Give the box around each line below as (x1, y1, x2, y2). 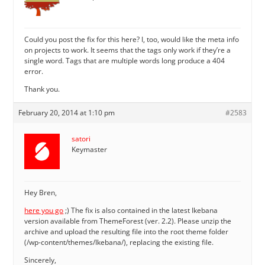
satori (72, 133, 91, 144)
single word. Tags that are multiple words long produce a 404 (24, 55, 225, 66)
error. (24, 66, 44, 76)
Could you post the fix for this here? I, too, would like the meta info (24, 34, 240, 44)
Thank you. (24, 83, 60, 94)
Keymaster (72, 144, 108, 154)
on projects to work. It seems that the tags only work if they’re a (24, 44, 231, 55)
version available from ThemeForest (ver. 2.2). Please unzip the (24, 215, 232, 226)
